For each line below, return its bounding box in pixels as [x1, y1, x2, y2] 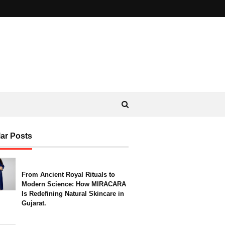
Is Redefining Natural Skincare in [22, 190, 124, 197]
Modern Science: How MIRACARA [22, 180, 126, 188]
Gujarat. [22, 199, 46, 207]
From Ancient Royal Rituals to [22, 171, 115, 178]
